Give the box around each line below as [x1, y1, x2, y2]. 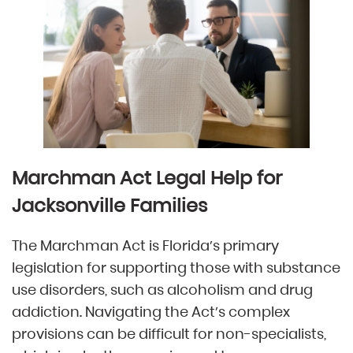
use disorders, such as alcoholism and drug [12, 280, 313, 300]
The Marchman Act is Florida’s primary [12, 236, 279, 256]
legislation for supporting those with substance [12, 258, 340, 278]
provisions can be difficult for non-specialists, [12, 324, 326, 344]
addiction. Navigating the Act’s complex [12, 302, 290, 322]
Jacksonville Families [12, 192, 207, 219]
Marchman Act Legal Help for [12, 165, 282, 191]
